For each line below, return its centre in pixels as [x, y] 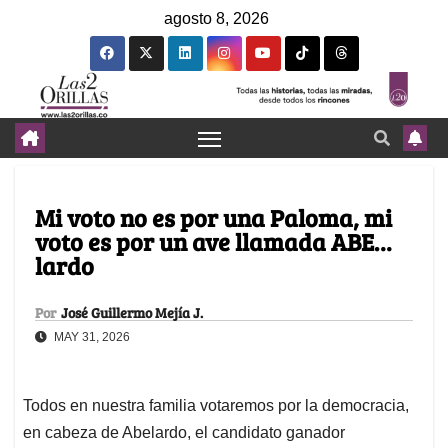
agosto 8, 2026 [216, 18]
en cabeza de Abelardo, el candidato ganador [184, 433]
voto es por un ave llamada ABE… [213, 242]
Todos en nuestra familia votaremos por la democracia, [216, 406]
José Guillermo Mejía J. [132, 313]
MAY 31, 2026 [90, 337]
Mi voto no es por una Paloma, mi [213, 218]
